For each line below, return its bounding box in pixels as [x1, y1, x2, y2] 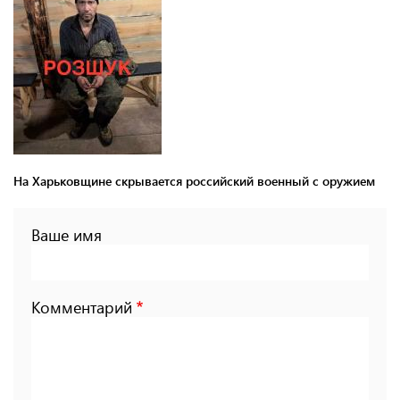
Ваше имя [31, 223, 102, 246]
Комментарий [31, 296, 132, 318]
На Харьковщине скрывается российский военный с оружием [13, 171, 375, 189]
